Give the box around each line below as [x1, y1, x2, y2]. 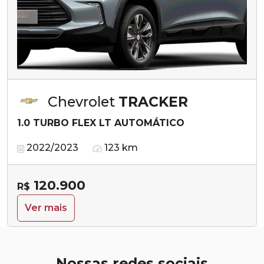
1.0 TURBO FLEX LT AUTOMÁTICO [17, 117, 184, 128]
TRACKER [118, 93, 188, 110]
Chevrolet [48, 93, 118, 110]
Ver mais [25, 202, 67, 213]
